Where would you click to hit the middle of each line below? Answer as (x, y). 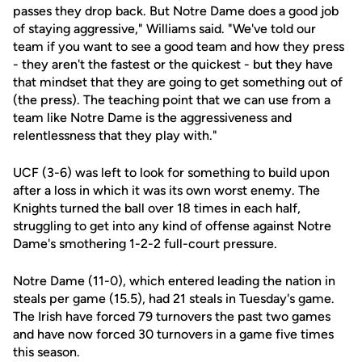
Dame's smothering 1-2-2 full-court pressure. (145, 244)
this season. (46, 352)
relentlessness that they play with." (115, 135)
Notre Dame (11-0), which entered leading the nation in (174, 281)
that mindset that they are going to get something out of (178, 82)
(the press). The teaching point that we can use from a (172, 100)
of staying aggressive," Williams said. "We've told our (164, 29)
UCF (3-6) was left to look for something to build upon (171, 173)
